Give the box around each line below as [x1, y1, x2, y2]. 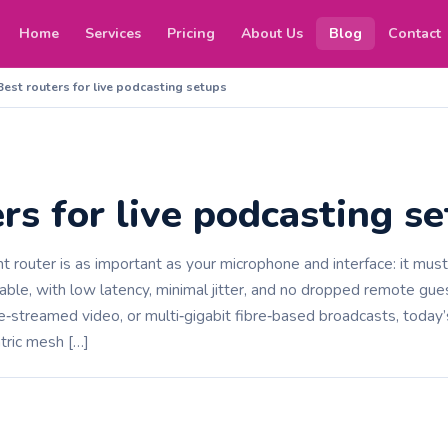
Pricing [167, 24, 216, 43]
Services [85, 24, 142, 43]
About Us [241, 24, 304, 43]
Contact [388, 24, 442, 43]
